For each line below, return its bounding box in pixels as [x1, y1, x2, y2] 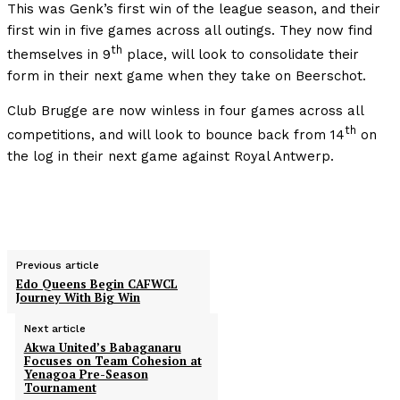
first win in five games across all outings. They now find [7, 22, 372, 39]
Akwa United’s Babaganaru [23, 339, 181, 356]
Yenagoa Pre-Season [23, 366, 148, 383]
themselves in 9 [7, 46, 111, 63]
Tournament [23, 379, 96, 396]
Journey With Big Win [16, 289, 140, 306]
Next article [23, 322, 86, 336]
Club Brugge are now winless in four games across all [7, 103, 363, 120]
